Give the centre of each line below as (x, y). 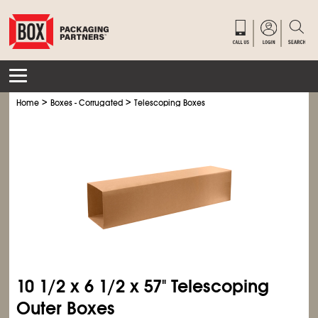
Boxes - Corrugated (87, 103)
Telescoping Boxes (170, 103)
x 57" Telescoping (197, 286)
